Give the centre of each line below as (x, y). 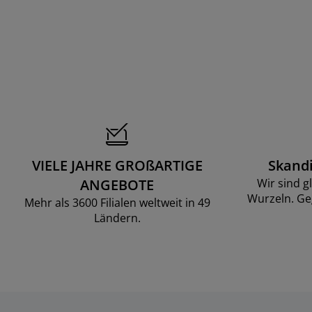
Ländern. (117, 218)
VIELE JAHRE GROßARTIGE (117, 165)
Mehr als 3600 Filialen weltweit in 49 (117, 203)
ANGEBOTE (117, 185)
